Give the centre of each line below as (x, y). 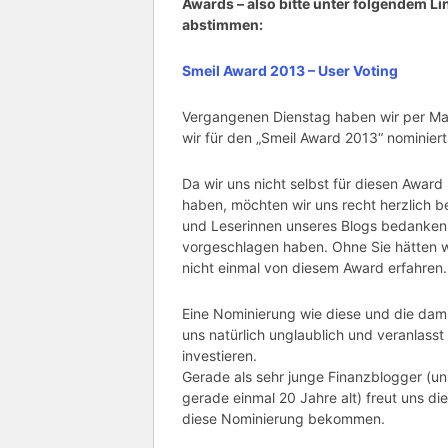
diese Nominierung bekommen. (283, 419)
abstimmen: (222, 25)
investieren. (219, 356)
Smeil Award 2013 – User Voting (290, 71)
